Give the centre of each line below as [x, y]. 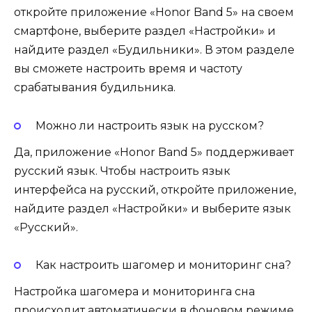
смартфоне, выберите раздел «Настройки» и [145, 31]
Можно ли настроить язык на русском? [149, 125]
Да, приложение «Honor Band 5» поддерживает [154, 152]
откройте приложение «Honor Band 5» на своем [154, 13]
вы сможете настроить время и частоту [128, 69]
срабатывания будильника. [95, 88]
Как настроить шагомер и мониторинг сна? [163, 265]
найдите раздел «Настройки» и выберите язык [153, 208]
